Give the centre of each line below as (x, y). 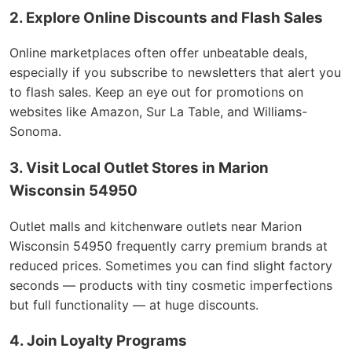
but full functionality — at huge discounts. (134, 304)
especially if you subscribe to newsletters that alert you (175, 73)
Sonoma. (35, 132)
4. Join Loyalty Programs (98, 341)
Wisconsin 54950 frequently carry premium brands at (169, 246)
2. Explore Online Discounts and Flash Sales (166, 17)
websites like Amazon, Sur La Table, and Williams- (158, 112)
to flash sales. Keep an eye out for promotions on (156, 92)
